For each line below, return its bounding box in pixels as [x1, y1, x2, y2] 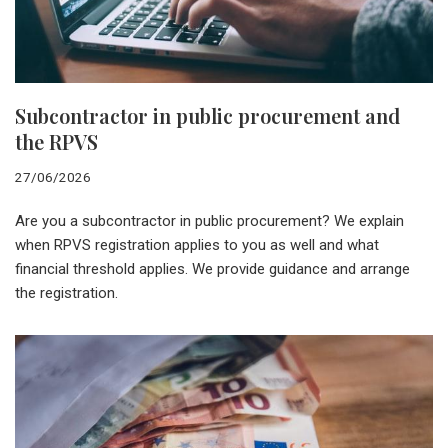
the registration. [15, 283, 118, 302]
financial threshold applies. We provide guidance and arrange [15, 259, 410, 278]
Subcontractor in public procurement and [15, 101, 400, 129]
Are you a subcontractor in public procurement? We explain [15, 211, 404, 230]
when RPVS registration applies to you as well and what [15, 235, 379, 254]
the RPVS [15, 127, 98, 155]
